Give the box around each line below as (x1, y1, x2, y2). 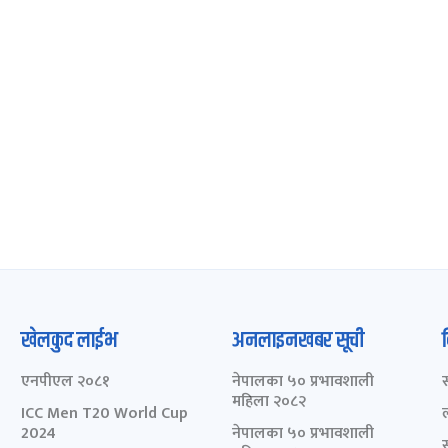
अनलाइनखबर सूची (231, 323, 364, 358)
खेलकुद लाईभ (21, 323, 119, 358)
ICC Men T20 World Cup (21, 399, 189, 427)
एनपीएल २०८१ (21, 367, 111, 395)
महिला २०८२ (231, 387, 306, 415)
